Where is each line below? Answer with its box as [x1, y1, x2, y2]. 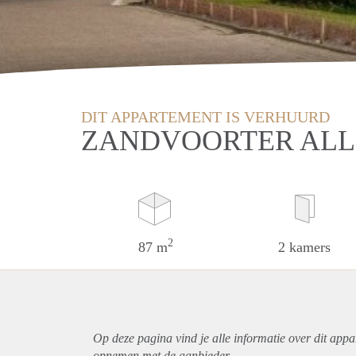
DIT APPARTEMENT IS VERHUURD [81, 107, 330, 126]
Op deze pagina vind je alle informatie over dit [93, 331, 330, 345]
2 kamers [278, 238, 331, 255]
